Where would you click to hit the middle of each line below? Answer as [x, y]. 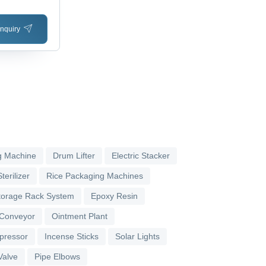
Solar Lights [137, 236]
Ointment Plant [80, 216]
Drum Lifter [74, 155]
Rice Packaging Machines [95, 175]
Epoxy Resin [114, 196]
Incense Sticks [72, 236]
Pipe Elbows [57, 256]
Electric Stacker [141, 155]
